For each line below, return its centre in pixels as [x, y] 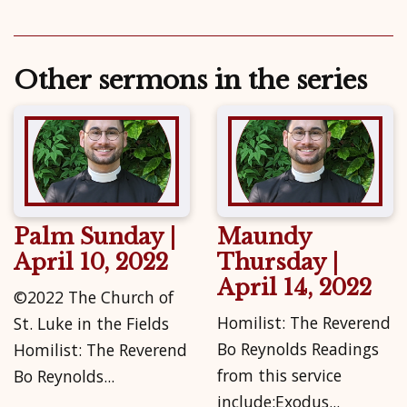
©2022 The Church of [94, 298]
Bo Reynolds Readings [298, 349]
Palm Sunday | [94, 236]
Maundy [264, 236]
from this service [279, 376]
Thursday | [278, 262]
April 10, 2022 [91, 262]
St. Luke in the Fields [91, 324]
